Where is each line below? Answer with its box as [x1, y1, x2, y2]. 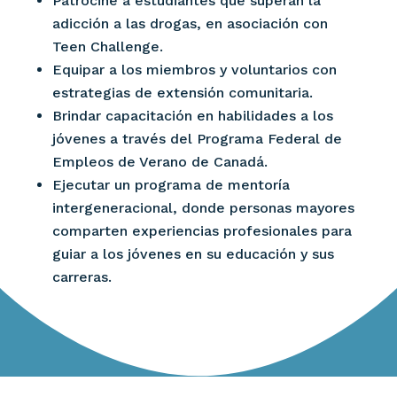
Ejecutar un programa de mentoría [51, 175, 290, 193]
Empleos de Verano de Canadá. [51, 152, 268, 170]
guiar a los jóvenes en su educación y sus [51, 245, 334, 262]
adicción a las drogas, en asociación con [51, 14, 328, 32]
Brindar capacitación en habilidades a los [51, 106, 333, 124]
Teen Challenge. [51, 37, 163, 55]
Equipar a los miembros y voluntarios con [51, 60, 337, 78]
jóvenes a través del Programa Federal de [51, 129, 342, 147]
